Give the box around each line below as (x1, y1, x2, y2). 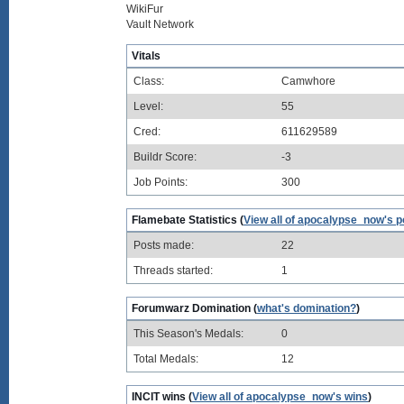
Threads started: (133, 264, 213, 277)
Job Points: (133, 176, 188, 188)
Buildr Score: (133, 151, 197, 163)
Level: (133, 100, 163, 113)
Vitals (132, 50, 161, 62)
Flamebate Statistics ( (132, 214, 243, 226)
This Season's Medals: (133, 327, 243, 340)
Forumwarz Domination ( (132, 302, 257, 315)
